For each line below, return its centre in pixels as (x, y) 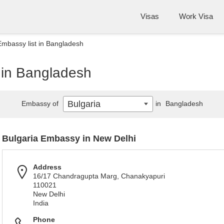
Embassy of (41, 103)
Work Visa (196, 16)
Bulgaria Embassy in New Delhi (69, 138)
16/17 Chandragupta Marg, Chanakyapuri (99, 176)
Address (47, 167)
